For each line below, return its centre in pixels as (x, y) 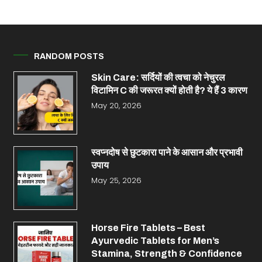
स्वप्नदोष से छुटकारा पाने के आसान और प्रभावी (167, 153)
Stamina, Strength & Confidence (166, 253)
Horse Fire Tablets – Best (148, 227)
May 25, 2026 (116, 181)
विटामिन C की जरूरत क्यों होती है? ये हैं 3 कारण (169, 90)
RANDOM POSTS (69, 56)
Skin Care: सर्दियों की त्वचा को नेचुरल (158, 77)
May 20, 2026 (116, 105)
